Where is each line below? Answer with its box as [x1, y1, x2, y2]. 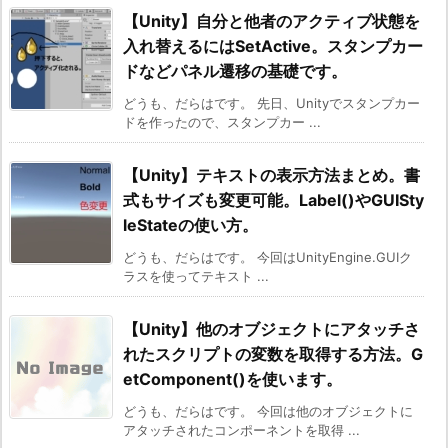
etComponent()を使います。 [123, 369, 342, 390]
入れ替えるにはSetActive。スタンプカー [123, 36, 423, 57]
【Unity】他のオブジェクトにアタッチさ [123, 319, 420, 340]
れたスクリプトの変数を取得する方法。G [123, 344, 423, 365]
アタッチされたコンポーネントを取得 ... [123, 422, 360, 439]
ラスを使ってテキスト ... [123, 268, 269, 285]
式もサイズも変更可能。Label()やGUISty [123, 190, 424, 211]
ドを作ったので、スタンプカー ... [123, 114, 321, 131]
